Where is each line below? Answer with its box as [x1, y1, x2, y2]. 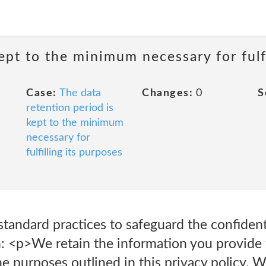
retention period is [26, 103, 113, 113]
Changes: [142, 88, 193, 99]
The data [59, 88, 101, 99]
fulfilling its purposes [26, 147, 122, 158]
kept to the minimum [26, 118, 123, 128]
